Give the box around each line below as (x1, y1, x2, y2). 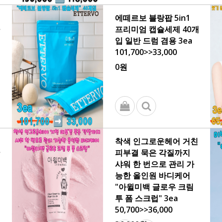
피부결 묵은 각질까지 (115, 147, 190, 158)
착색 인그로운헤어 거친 (115, 136, 198, 147)
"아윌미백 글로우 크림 (115, 181, 194, 192)
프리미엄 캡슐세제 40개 (115, 24, 199, 35)
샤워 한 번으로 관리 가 (115, 159, 194, 169)
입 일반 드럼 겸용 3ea (115, 35, 192, 46)
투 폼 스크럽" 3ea (115, 193, 178, 204)
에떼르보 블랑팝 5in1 (115, 12, 190, 23)
